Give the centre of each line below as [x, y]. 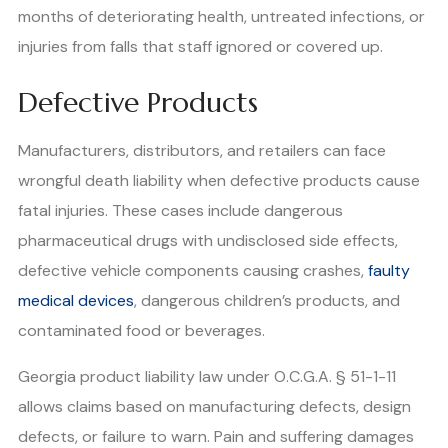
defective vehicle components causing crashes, [193, 270]
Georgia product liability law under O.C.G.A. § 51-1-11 [207, 376]
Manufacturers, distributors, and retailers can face [202, 150]
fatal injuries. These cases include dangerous [180, 210]
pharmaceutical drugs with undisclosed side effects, [208, 240]
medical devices [76, 300]
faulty [389, 270]
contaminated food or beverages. [141, 330]
